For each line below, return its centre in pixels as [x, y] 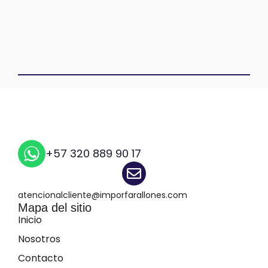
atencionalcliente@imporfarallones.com [103, 195]
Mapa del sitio [55, 207]
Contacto [41, 258]
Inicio [30, 220]
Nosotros [39, 239]
